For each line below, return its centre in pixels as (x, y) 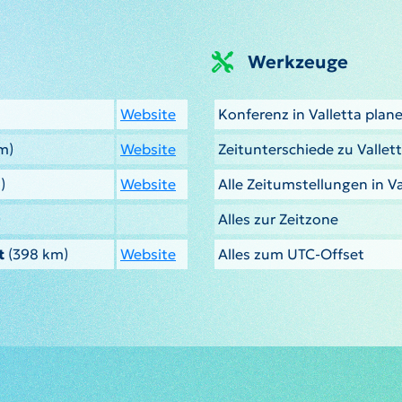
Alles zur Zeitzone (278, 219)
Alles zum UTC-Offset (291, 254)
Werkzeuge (298, 62)
